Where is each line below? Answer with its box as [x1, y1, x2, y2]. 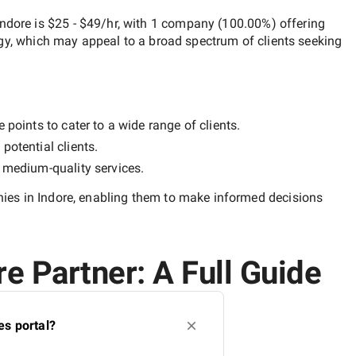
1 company [150, 15, 215, 31]
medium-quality [2, 160, 91, 176]
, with [117, 15, 151, 31]
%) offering [261, 15, 326, 31]
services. [91, 160, 145, 176]
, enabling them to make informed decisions [72, 189, 323, 205]
